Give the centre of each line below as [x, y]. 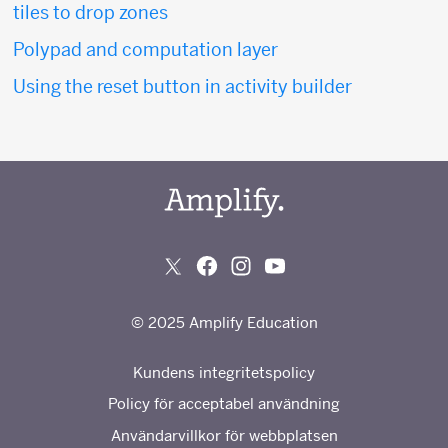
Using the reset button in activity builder [182, 87]
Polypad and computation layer [145, 50]
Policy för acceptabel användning [224, 404]
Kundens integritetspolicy [224, 372]
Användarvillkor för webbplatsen [224, 435]
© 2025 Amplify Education [224, 322]
